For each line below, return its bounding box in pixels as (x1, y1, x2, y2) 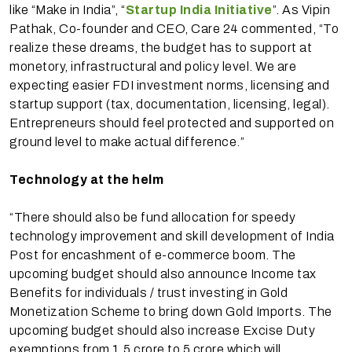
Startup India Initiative (125, 2, 273, 16)
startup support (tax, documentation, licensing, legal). (9, 97, 330, 111)
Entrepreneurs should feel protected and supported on (9, 115, 334, 130)
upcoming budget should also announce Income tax (9, 266, 317, 280)
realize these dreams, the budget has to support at (9, 40, 312, 54)
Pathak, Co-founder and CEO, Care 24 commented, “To (9, 21, 339, 35)
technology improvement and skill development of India (9, 229, 335, 243)
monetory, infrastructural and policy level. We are (9, 59, 296, 73)
